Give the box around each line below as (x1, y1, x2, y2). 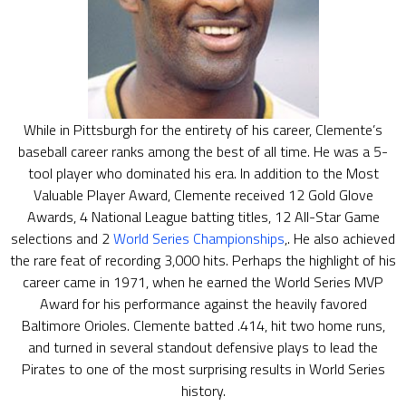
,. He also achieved (285, 227, 395, 249)
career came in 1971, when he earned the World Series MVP (23, 271, 383, 293)
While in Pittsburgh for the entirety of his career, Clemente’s (24, 119, 382, 140)
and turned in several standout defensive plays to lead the (28, 336, 378, 358)
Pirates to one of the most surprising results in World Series (21, 358, 385, 380)
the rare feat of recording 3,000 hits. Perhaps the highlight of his (10, 249, 396, 271)
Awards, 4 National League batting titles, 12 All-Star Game (26, 206, 380, 227)
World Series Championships (113, 227, 285, 249)
